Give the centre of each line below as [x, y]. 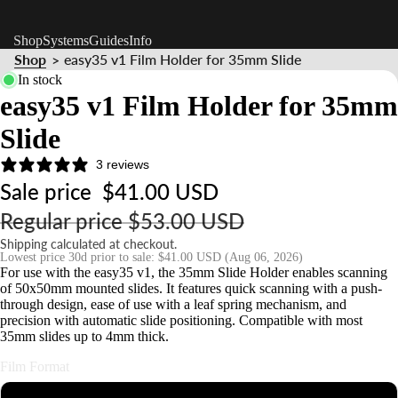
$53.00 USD [186, 221]
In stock [40, 80]
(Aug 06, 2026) [264, 258]
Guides [109, 41]
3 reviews [123, 165]
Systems [66, 41]
